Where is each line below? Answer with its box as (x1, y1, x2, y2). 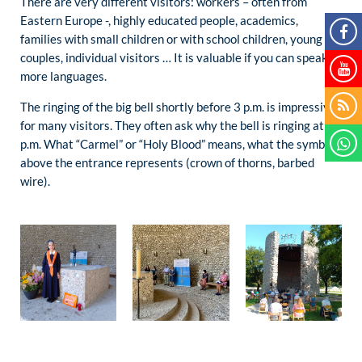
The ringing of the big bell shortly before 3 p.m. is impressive (20, 99, 336, 115)
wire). (20, 174, 50, 189)
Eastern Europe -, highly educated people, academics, (20, 12, 298, 27)
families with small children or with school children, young (20, 31, 322, 46)
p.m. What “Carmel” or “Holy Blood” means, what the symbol (20, 137, 335, 152)
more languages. (20, 68, 107, 83)
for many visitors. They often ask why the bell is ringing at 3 (20, 118, 334, 133)
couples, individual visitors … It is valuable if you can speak (20, 49, 328, 65)
